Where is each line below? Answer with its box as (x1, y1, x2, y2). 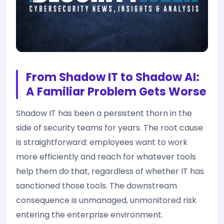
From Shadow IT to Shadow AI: (26, 69, 199, 85)
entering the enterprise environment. (16, 209, 163, 220)
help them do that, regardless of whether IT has (16, 165, 204, 177)
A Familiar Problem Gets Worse (26, 83, 206, 99)
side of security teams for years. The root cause (16, 122, 203, 133)
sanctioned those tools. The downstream (16, 180, 177, 191)
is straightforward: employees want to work (16, 136, 187, 148)
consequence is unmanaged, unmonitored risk (16, 194, 196, 206)
